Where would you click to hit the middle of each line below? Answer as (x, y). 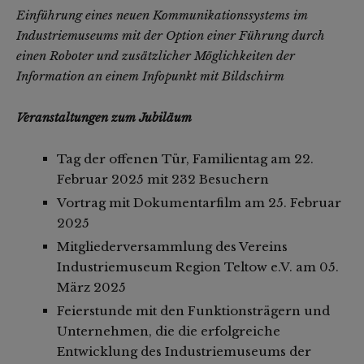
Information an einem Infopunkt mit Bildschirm (150, 76)
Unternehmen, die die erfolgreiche (169, 331)
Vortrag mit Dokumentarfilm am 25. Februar (199, 203)
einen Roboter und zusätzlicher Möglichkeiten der (156, 56)
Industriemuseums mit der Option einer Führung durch (171, 36)
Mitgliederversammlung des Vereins (172, 247)
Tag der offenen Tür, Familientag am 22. (185, 159)
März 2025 (91, 288)
